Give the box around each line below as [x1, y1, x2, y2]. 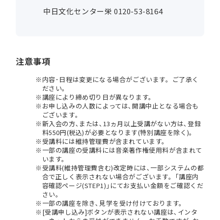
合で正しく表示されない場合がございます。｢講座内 [42, 172, 199, 182]
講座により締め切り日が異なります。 [42, 92, 155, 102]
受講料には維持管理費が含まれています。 [42, 137, 169, 146]
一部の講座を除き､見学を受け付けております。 [42, 198, 186, 208]
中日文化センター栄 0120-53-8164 [43, 6, 163, 17]
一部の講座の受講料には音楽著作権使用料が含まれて [42, 145, 203, 155]
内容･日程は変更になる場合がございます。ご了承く [42, 75, 199, 84]
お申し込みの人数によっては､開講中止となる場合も [42, 101, 199, 111]
